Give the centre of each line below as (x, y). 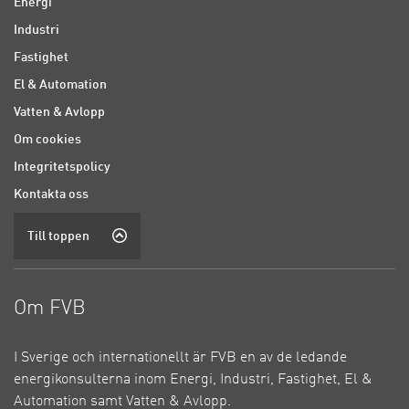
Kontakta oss (51, 194)
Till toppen (58, 236)
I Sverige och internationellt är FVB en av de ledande (180, 357)
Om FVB (50, 308)
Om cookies (47, 139)
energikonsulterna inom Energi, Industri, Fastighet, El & (193, 379)
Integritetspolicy (62, 167)
